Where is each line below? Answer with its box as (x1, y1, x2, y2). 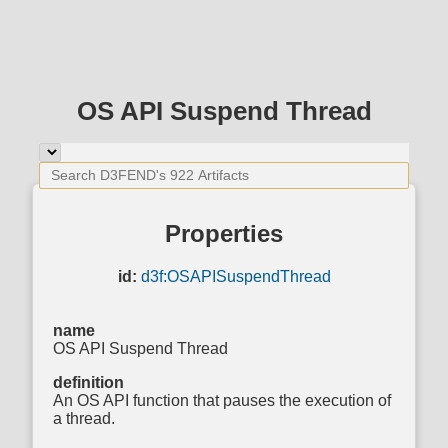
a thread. (53, 410, 115, 428)
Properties (165, 220, 283, 248)
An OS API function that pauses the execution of (53, 392, 391, 410)
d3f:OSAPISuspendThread (140, 268, 331, 286)
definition (53, 374, 124, 392)
